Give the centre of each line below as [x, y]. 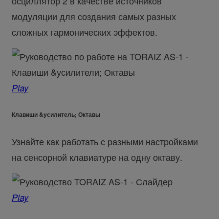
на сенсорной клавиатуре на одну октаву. [97, 157]
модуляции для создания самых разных [94, 16]
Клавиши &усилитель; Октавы [56, 114]
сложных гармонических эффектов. [84, 32]
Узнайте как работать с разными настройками [105, 141]
